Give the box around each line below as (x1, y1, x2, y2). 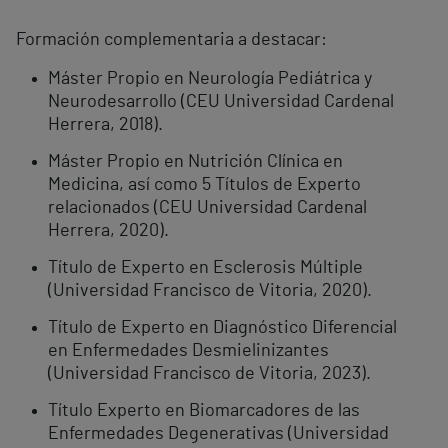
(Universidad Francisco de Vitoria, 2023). (48, 365, 371, 384)
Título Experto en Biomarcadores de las (48, 402, 360, 421)
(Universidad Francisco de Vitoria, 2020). (48, 282, 372, 301)
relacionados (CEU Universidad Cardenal (48, 199, 367, 218)
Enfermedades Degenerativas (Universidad (48, 425, 389, 444)
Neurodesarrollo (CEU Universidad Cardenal (48, 93, 394, 112)
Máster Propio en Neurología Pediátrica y (48, 70, 372, 89)
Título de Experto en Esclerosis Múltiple (48, 259, 363, 278)
